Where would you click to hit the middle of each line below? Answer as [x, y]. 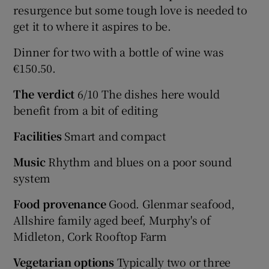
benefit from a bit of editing [86, 110]
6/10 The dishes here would [147, 93]
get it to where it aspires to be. [92, 26]
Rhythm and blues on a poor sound [140, 161]
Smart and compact [114, 135]
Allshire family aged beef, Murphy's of [112, 219]
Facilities [38, 135]
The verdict [44, 93]
